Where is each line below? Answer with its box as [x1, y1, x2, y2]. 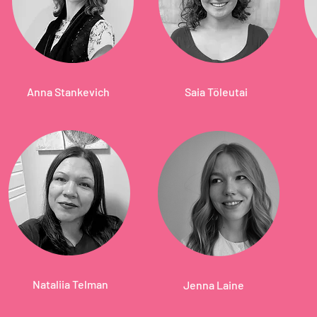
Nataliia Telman [32, 277, 108, 291]
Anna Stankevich [26, 85, 110, 98]
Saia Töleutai [184, 85, 248, 98]
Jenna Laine [183, 278, 244, 292]
